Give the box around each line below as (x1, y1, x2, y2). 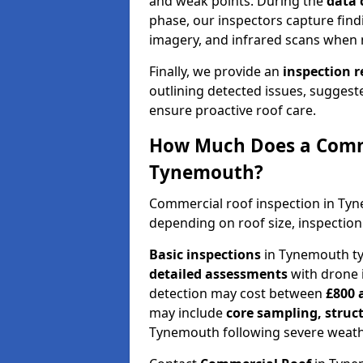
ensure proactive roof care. (149, 100, 316, 119)
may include (149, 303, 226, 322)
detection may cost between (149, 284, 326, 302)
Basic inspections (149, 245, 261, 263)
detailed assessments (149, 264, 288, 283)
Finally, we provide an (149, 62, 283, 80)
